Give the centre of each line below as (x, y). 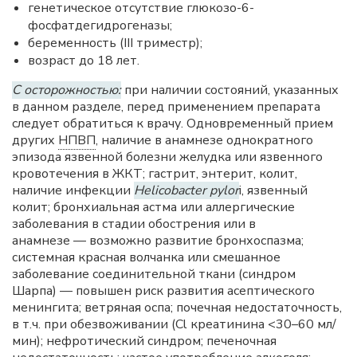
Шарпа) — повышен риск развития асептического (163, 291)
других (35, 140)
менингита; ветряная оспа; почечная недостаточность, (177, 308)
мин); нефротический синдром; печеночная (144, 341)
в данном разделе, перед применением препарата (166, 107)
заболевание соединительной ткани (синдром (154, 274)
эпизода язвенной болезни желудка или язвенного (167, 157)
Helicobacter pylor (186, 190)
